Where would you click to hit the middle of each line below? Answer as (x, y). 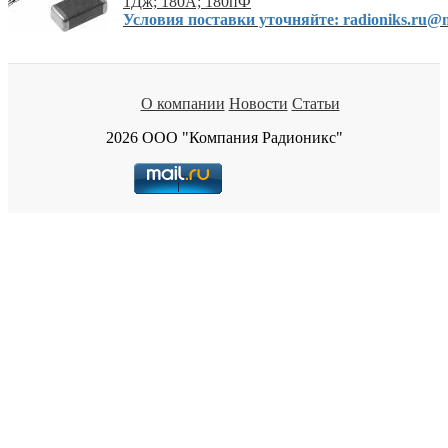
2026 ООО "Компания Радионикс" (224, 137)
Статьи (315, 103)
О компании (182, 103)
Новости (258, 103)
